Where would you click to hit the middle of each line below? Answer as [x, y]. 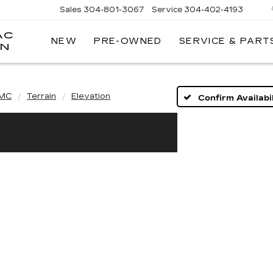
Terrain [41, 96]
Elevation [91, 96]
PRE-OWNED [128, 41]
